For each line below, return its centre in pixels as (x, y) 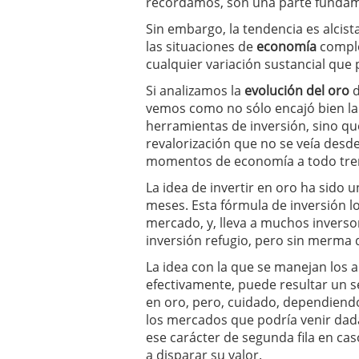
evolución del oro (295, 90)
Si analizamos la (194, 90)
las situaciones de (201, 46)
